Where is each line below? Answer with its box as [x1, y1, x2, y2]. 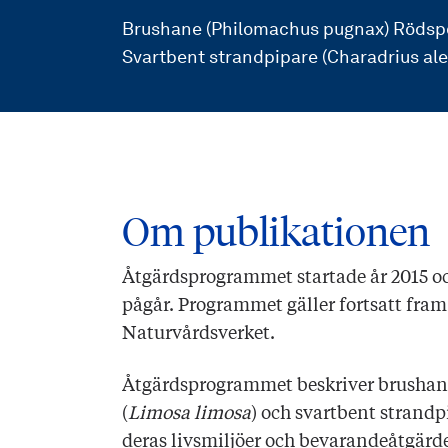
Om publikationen [122, 207, 430, 256]
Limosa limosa [128, 405, 251, 423]
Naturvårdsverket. [122, 325, 275, 343]
